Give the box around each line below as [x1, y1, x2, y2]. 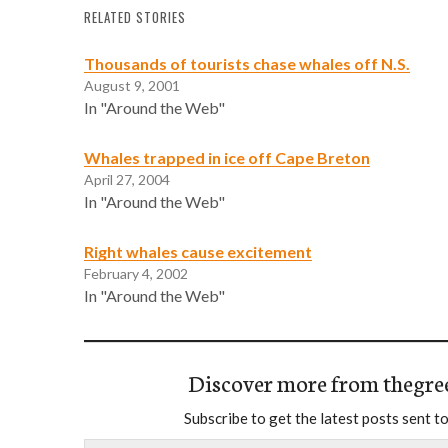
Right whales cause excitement [84, 241, 312, 261]
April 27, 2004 [84, 170, 170, 188]
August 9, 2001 [84, 76, 180, 94]
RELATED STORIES [84, 7, 186, 27]
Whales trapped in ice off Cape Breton [84, 147, 370, 167]
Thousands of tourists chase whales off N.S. [84, 53, 410, 73]
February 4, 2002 [84, 264, 188, 282]
